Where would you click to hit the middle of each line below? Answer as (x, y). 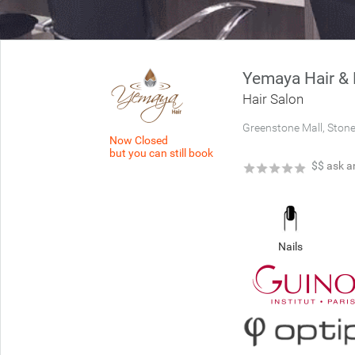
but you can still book (161, 153)
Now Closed (138, 140)
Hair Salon (273, 99)
